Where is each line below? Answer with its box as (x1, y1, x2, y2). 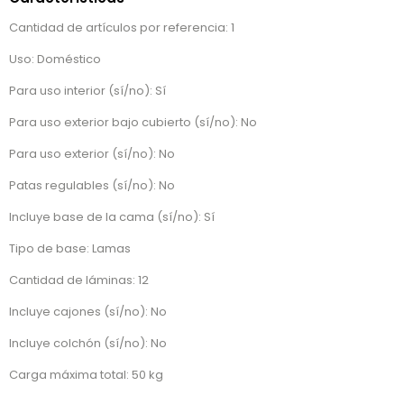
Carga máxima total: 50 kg (9, 366, 163, 384)
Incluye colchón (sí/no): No (9, 335, 167, 353)
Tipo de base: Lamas (9, 240, 131, 258)
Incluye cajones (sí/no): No (9, 303, 167, 321)
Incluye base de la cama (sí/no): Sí (9, 208, 215, 226)
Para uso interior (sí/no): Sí (9, 82, 166, 100)
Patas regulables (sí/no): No (9, 177, 175, 195)
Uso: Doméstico (9, 50, 101, 69)
